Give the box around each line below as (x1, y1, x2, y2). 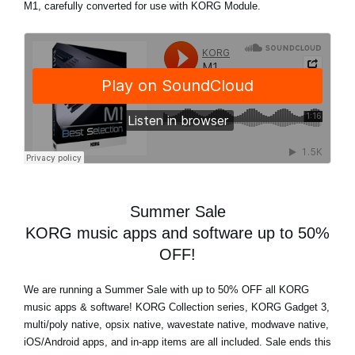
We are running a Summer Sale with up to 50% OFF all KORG (24, 283, 309, 296)
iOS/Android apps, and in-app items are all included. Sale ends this (24, 335, 331, 348)
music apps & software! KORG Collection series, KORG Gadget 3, (24, 300, 330, 313)
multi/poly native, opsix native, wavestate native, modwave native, (24, 318, 329, 330)
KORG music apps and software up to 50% (25, 223, 330, 242)
